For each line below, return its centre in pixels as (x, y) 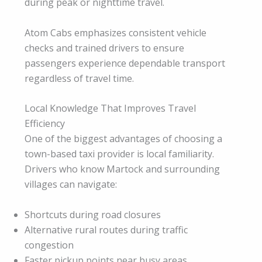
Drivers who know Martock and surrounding (122, 169)
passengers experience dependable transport (125, 63)
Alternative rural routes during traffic (106, 230)
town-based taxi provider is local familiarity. (119, 154)
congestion (49, 245)
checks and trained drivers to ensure (104, 48)
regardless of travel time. (79, 78)
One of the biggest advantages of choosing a (123, 139)
